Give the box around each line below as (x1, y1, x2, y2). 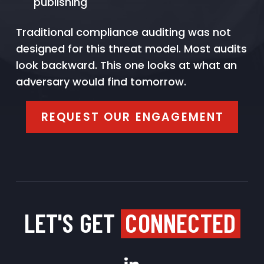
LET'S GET (24, 206, 121, 239)
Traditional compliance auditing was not (15, 25, 231, 40)
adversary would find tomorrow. (15, 74, 186, 90)
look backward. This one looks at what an (15, 58, 237, 73)
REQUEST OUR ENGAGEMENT (41, 108, 225, 125)
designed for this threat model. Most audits (15, 41, 247, 57)
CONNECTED (125, 206, 236, 239)
